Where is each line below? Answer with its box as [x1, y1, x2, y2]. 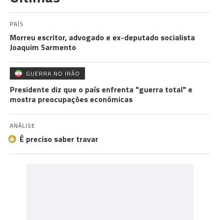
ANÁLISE [10, 121, 35, 130]
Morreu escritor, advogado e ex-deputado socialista [10, 31, 195, 43]
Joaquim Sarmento [10, 41, 76, 53]
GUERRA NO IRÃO [26, 69, 80, 78]
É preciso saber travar [20, 133, 98, 145]
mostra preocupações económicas [10, 93, 133, 105]
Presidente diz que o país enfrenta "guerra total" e [10, 83, 192, 95]
